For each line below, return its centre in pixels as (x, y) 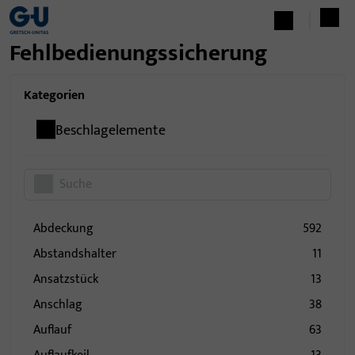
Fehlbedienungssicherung (138, 53)
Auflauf (56, 330)
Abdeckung (67, 229)
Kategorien (54, 95)
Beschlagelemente (111, 131)
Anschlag (61, 305)
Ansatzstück (69, 279)
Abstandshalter (78, 254)
